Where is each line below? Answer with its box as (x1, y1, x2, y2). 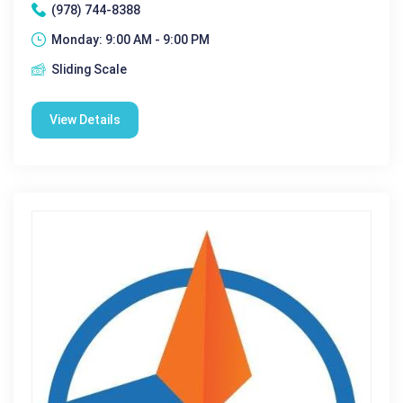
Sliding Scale (51, 61, 127, 76)
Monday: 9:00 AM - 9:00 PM (51, 31, 210, 47)
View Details (49, 112, 121, 127)
